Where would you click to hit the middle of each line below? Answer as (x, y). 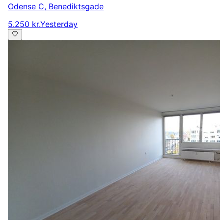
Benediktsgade (76, 7)
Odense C (26, 7)
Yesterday (59, 24)
